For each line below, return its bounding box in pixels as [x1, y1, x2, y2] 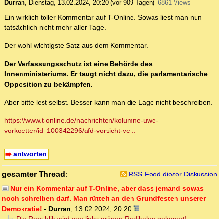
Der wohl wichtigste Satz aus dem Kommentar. [4, 42, 148, 50]
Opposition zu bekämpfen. [4, 80, 93, 88]
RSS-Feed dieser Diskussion [129, 170, 217, 178]
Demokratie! [2, 205, 42, 213]
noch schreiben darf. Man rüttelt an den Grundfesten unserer [2, 195, 206, 203]
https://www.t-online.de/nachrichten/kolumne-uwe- [4, 116, 158, 125]
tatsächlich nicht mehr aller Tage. [4, 23, 106, 32]
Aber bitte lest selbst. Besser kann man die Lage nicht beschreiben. [4, 98, 213, 107]
